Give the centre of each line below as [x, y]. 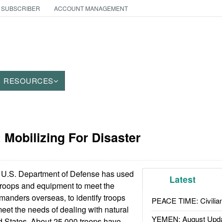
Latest [183, 179]
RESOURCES [28, 81]
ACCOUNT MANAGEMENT [91, 8]
